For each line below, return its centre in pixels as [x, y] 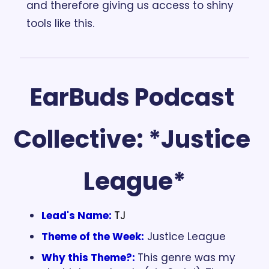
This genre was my [186, 257]
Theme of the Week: [92, 236]
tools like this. [60, 23]
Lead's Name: [76, 215]
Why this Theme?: [88, 257]
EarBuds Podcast [132, 97]
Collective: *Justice [132, 139]
